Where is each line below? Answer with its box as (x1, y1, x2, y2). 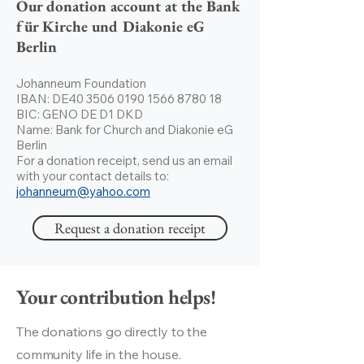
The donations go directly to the (16, 323, 207, 340)
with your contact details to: (16, 168, 169, 184)
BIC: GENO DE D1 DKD (16, 106, 143, 122)
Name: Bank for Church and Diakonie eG (16, 122, 233, 137)
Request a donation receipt (54, 219, 206, 237)
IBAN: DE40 (16, 91, 86, 106)
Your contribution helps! (16, 284, 215, 310)
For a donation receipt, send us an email (16, 153, 232, 168)
